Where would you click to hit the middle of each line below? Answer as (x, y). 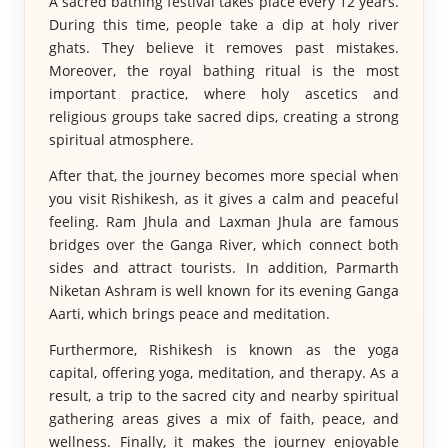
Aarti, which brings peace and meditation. (189, 313)
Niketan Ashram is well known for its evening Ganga (224, 290)
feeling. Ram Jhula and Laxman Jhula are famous (224, 221)
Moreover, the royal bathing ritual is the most (224, 70)
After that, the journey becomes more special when (224, 175)
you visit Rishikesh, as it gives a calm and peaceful (224, 198)
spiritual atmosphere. (121, 139)
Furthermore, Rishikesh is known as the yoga (224, 349)
